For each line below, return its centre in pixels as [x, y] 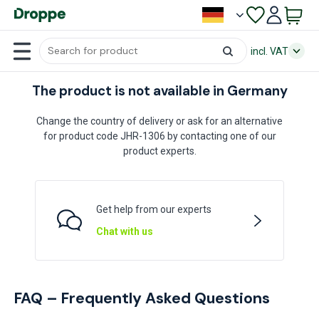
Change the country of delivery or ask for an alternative [159, 121]
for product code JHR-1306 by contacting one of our [159, 136]
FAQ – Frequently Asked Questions [142, 298]
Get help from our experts [154, 209]
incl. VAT [270, 51]
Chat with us [125, 231]
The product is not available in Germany [159, 91]
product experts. [159, 151]
